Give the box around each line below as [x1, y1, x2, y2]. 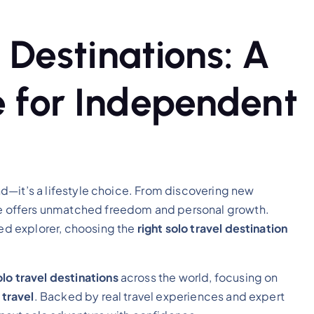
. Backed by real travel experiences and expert [34, 288, 285, 303]
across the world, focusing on [118, 269, 278, 285]
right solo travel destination [137, 220, 288, 235]
